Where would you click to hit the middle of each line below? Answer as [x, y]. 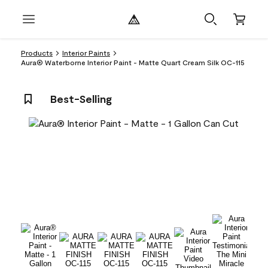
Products [37, 53]
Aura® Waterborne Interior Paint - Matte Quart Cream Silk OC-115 [133, 62]
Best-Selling [81, 99]
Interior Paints [86, 53]
